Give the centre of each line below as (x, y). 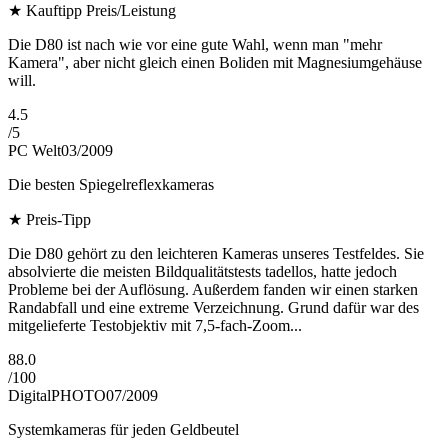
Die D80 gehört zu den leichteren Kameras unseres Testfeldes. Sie (216, 254)
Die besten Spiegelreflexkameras (111, 185)
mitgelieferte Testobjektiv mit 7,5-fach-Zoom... (155, 326)
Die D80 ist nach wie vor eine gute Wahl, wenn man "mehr (195, 45)
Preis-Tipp (58, 220)
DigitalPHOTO (57, 396)
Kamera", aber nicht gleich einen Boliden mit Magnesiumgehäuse (215, 63)
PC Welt (34, 151)
